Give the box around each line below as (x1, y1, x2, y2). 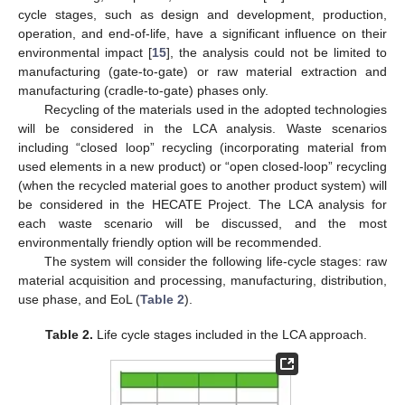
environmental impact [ (18, 45, 152, 61)
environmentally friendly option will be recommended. (18, 235, 322, 250)
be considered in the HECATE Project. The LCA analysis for (18, 197, 387, 212)
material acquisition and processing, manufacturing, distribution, (18, 273, 387, 288)
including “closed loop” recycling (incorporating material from (18, 140, 387, 155)
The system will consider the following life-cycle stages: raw (43, 254, 387, 269)
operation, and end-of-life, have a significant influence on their (18, 26, 387, 42)
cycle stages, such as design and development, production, (18, 7, 387, 23)
